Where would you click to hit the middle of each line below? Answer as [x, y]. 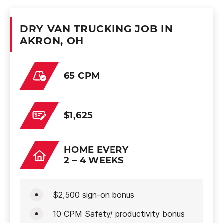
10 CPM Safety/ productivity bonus [119, 214]
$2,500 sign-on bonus [94, 195]
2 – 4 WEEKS [94, 160]
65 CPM [82, 75]
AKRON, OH [52, 41]
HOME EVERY [96, 150]
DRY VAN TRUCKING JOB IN [97, 29]
